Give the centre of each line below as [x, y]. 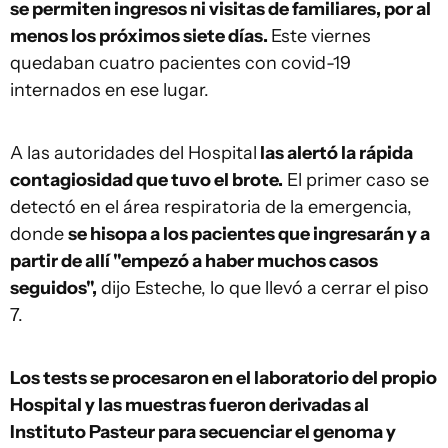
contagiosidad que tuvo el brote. [146, 180]
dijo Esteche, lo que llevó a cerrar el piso [263, 288]
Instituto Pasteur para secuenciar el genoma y [203, 432]
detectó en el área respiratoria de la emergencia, [211, 207]
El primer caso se [356, 180]
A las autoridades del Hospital [133, 153]
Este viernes [321, 36]
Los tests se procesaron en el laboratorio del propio [223, 378]
